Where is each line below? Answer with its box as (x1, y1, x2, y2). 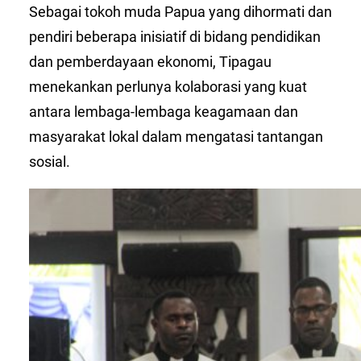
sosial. (29, 152, 70, 170)
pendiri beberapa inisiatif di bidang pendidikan (29, 27, 321, 45)
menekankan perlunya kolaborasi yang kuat (29, 77, 307, 95)
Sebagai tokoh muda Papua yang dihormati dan (29, 2, 332, 20)
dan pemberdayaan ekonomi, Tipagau (29, 52, 272, 70)
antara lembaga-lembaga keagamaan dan (29, 102, 298, 120)
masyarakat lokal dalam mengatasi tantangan (29, 127, 323, 145)
